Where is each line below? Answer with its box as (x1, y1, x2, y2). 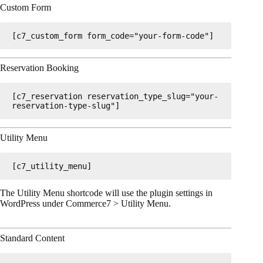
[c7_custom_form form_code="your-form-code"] (12, 31, 214, 41)
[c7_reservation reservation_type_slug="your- (12, 92, 218, 102)
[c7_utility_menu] (12, 161, 92, 171)
